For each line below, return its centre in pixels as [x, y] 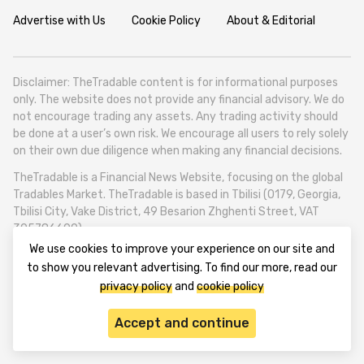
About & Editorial [271, 20]
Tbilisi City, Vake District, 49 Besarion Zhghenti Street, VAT [166, 211]
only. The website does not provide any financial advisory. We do [179, 99]
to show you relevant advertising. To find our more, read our [182, 268]
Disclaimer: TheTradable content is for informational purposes [175, 82]
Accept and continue [182, 323]
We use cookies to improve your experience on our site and [182, 249]
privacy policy [136, 286]
